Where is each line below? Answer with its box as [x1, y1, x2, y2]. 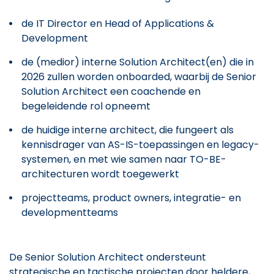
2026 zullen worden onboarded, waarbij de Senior [21, 69, 256, 84]
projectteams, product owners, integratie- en [21, 190, 241, 205]
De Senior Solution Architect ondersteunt [9, 250, 206, 264]
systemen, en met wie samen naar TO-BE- [21, 152, 226, 166]
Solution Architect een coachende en [21, 84, 201, 98]
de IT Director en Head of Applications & [21, 16, 214, 31]
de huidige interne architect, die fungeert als [21, 122, 234, 137]
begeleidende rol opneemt [21, 98, 150, 113]
